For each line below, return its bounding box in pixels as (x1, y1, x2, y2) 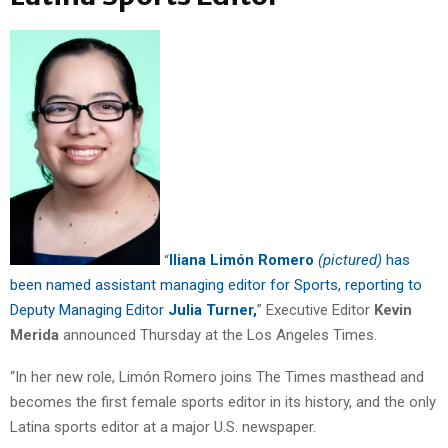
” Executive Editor (257, 301, 370, 320)
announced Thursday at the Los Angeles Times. (59, 326, 377, 345)
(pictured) (318, 251, 386, 270)
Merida (10, 326, 59, 345)
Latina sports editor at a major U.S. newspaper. (10, 418, 316, 437)
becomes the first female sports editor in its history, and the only (10, 393, 436, 412)
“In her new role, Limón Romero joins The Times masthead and (10, 368, 424, 387)
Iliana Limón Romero (169, 251, 314, 270)
